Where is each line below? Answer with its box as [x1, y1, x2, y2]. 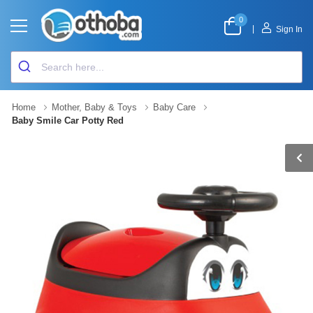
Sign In [276, 24, 303, 34]
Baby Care [153, 102, 196, 112]
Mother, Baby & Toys [52, 102, 137, 112]
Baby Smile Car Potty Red [12, 115, 124, 126]
